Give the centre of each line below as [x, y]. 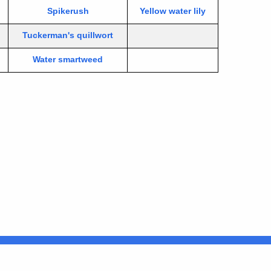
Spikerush [68, 11]
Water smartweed [68, 59]
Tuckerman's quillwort [68, 35]
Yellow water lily [173, 11]
